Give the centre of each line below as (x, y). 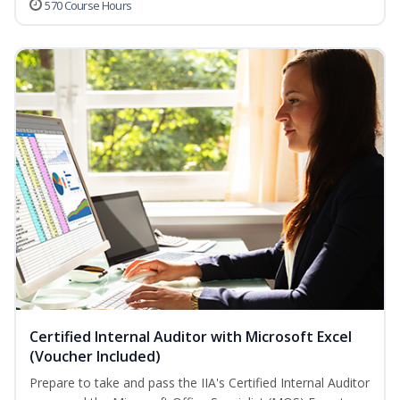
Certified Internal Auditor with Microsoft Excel (191, 337)
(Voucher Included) (95, 357)
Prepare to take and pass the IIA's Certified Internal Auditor (200, 383)
